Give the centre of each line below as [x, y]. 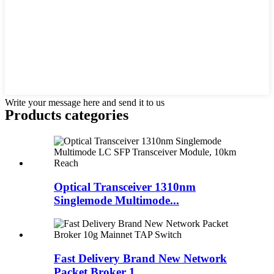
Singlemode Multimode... [117, 200]
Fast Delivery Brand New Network [140, 259]
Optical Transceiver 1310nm [125, 187]
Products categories [67, 115]
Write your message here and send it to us [85, 103]
